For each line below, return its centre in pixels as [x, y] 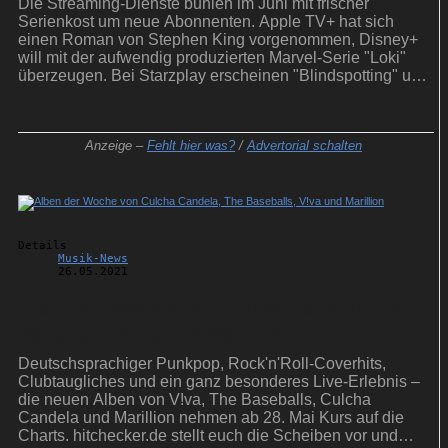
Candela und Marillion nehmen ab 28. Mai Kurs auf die [211, 418]
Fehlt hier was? [191, 146]
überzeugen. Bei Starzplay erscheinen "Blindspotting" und [223, 76]
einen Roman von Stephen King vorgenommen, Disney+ [218, 40]
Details [42, 246]
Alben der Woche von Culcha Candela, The [215, 310]
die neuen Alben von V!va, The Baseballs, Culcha [194, 400]
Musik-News [93, 259]
